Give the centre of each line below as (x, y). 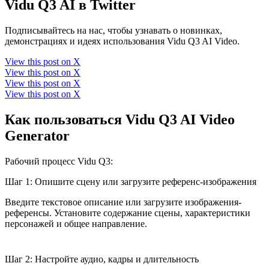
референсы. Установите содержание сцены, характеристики (128, 213)
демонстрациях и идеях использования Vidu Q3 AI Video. (122, 41)
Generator (37, 136)
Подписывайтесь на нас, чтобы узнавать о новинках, (113, 31)
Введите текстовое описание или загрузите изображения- (123, 202)
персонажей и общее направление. (76, 224)
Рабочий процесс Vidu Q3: (59, 162)
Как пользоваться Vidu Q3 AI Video (120, 120)
